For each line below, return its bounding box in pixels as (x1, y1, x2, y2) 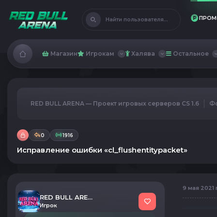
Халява (130, 50, 155, 57)
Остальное (171, 50, 209, 57)
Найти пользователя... (106, 16, 168, 23)
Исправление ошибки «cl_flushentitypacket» (17, 145, 187, 155)
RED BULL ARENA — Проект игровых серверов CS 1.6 (31, 100, 199, 107)
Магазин (49, 50, 77, 57)
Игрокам (84, 50, 114, 57)
